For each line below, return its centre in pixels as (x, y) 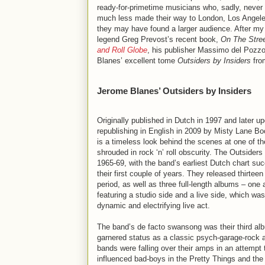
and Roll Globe (122, 50)
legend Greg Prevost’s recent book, (159, 39)
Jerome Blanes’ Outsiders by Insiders (174, 91)
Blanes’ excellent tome (137, 61)
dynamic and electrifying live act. (153, 206)
